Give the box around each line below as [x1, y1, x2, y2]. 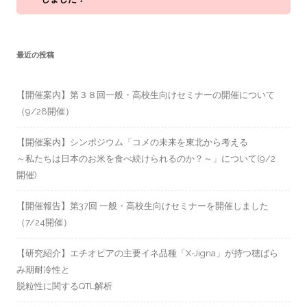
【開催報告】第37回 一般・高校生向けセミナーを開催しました [16, 201, 269, 211]
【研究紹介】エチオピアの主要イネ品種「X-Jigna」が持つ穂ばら [16, 248, 278, 258]
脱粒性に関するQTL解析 [16, 281, 112, 291]
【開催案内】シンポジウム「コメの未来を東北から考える [16, 137, 248, 147]
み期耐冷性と [16, 265, 70, 275]
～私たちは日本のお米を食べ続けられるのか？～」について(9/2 [16, 153, 275, 164]
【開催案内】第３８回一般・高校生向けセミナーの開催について [16, 90, 275, 100]
